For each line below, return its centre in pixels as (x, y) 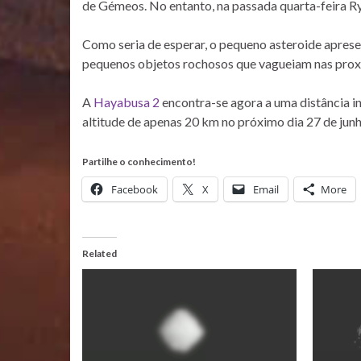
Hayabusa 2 (127, 102)
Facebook (135, 190)
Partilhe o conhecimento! (139, 162)
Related (100, 254)
